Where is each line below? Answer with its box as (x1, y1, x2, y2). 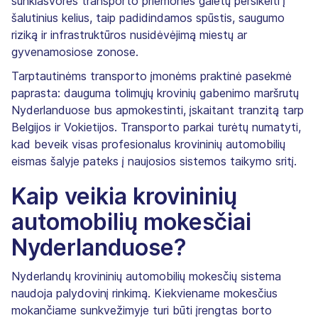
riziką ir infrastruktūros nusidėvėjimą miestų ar (11, 27, 247, 42)
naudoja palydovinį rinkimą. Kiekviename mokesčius (11, 285, 278, 300)
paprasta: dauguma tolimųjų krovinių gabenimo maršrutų (11, 85, 299, 100)
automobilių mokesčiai (11, 207, 251, 236)
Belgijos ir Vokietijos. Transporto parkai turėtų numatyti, (11, 119, 301, 134)
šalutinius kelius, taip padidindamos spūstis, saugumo (11, 10, 285, 25)
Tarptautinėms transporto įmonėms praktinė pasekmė (11, 68, 292, 83)
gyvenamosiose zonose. (11, 44, 138, 59)
